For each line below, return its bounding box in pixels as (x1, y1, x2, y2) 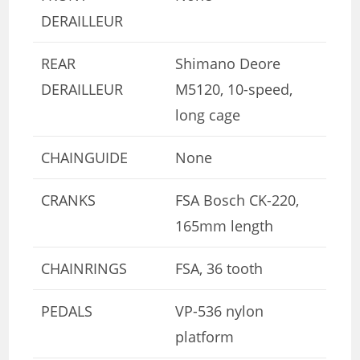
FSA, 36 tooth (175, 258, 264, 278)
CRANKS (41, 190, 96, 210)
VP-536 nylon (175, 301, 264, 321)
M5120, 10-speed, (175, 79, 293, 99)
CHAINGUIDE (41, 147, 129, 167)
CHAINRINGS (41, 258, 128, 278)
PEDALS (41, 301, 93, 321)
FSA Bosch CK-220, (175, 190, 300, 210)
